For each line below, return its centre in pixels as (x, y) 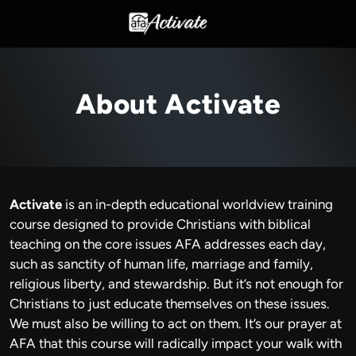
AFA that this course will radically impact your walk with (176, 343)
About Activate (178, 104)
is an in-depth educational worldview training (197, 204)
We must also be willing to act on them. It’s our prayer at (176, 323)
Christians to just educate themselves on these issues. (170, 304)
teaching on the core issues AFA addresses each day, (168, 244)
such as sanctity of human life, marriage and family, (161, 264)
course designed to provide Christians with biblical (160, 224)
